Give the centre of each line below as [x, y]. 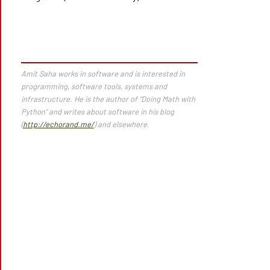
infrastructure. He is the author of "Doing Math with [108, 99]
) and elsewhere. [121, 124]
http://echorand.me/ [58, 124]
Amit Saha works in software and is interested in [103, 74]
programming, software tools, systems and [94, 86]
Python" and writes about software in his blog [97, 112]
